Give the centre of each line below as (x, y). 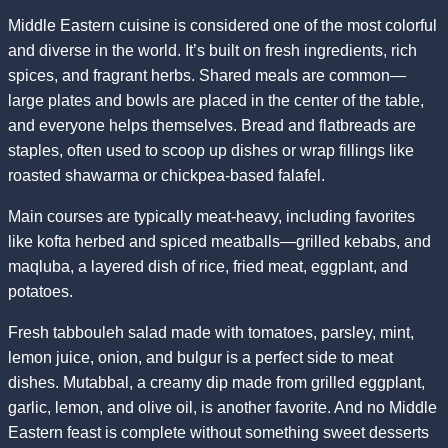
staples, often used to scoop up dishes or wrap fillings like (211, 150)
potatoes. (40, 291)
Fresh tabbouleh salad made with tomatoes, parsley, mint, (211, 332)
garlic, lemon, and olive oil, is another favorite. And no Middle (222, 407)
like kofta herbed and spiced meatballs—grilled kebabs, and (219, 241)
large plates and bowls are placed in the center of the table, (216, 100)
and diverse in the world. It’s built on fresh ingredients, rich (212, 50)
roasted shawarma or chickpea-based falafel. (166, 175)
